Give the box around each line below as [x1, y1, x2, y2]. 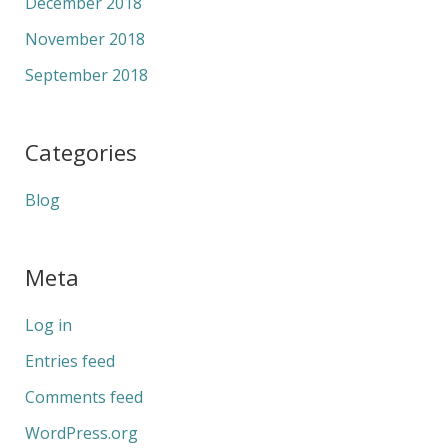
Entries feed [24, 350, 115, 373]
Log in [24, 314, 72, 337]
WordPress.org [24, 422, 138, 445]
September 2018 [24, 63, 148, 86]
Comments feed [24, 386, 143, 409]
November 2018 [24, 27, 145, 50]
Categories [24, 136, 137, 167]
